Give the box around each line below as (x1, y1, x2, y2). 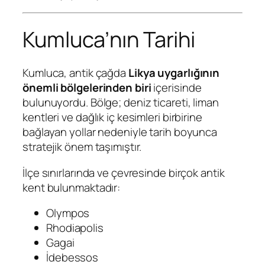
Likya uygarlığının (128, 65, 220, 81)
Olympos (46, 205, 90, 221)
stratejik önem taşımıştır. (22, 139, 142, 155)
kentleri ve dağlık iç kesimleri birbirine (22, 109, 202, 125)
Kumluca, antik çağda (22, 65, 128, 81)
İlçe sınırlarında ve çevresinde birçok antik (22, 164, 225, 180)
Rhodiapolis (46, 220, 104, 236)
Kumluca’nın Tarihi (22, 25, 196, 54)
